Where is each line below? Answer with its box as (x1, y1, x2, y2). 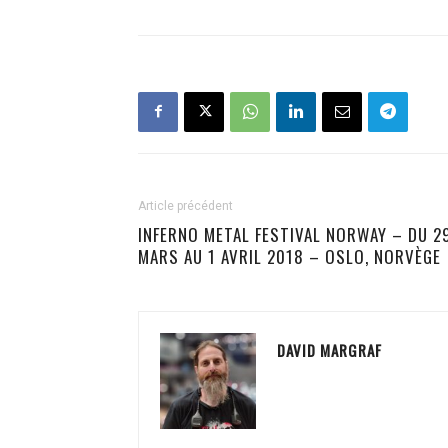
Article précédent (138, 198, 233, 213)
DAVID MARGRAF (277, 338, 382, 361)
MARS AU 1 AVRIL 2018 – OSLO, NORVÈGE (138, 243, 441, 269)
